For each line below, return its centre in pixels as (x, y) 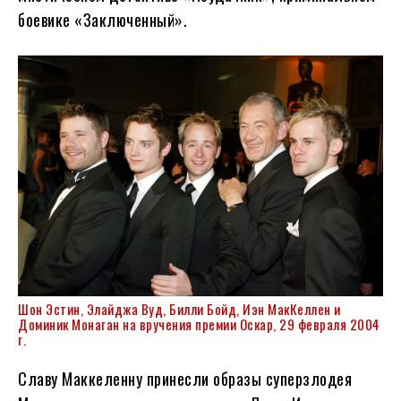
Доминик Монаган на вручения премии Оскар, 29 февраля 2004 (199, 324)
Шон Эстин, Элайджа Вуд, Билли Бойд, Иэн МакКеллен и (179, 309)
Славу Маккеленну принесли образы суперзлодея (185, 379)
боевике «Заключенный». (102, 20)
